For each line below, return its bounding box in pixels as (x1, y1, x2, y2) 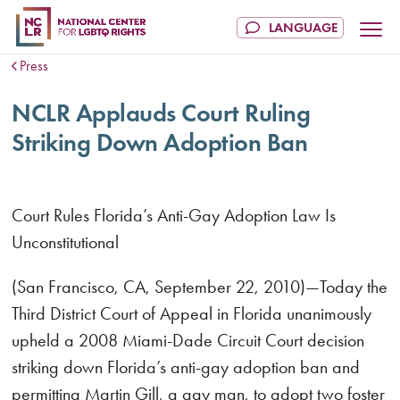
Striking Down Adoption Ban (12, 127, 308, 158)
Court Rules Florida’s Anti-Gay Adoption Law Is (12, 204, 337, 226)
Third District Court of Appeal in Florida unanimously (12, 303, 372, 324)
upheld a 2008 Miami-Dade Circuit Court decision (12, 329, 365, 351)
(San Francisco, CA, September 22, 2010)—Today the (12, 276, 388, 297)
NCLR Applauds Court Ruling (12, 97, 311, 129)
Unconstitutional (12, 231, 120, 253)
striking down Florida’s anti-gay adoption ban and (12, 356, 361, 378)
